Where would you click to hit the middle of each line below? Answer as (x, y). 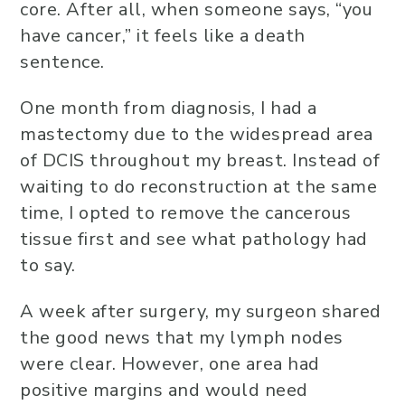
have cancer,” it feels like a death (163, 36)
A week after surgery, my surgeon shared (201, 311)
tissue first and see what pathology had (194, 239)
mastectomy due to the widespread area (197, 134)
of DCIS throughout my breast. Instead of (200, 160)
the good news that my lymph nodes (182, 338)
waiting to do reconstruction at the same (198, 187)
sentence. (62, 62)
